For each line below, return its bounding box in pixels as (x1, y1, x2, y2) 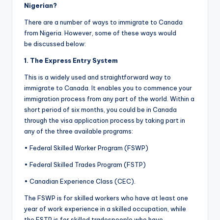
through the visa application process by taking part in (24, 116, 185, 125)
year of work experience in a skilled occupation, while (24, 205, 186, 213)
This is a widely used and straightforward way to (24, 73, 171, 82)
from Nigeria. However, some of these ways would (24, 29, 176, 37)
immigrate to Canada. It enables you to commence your (24, 84, 192, 92)
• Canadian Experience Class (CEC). (24, 177, 136, 186)
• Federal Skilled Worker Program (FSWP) (24, 144, 148, 152)
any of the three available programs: (24, 127, 133, 136)
